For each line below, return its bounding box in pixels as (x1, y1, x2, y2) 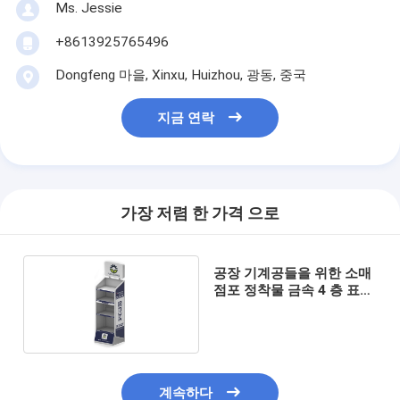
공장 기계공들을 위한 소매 (212, 264, 371, 281)
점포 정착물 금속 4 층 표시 (212, 281, 373, 298)
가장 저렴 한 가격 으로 (121, 204, 279, 223)
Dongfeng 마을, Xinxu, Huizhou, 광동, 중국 (54, 66, 306, 83)
